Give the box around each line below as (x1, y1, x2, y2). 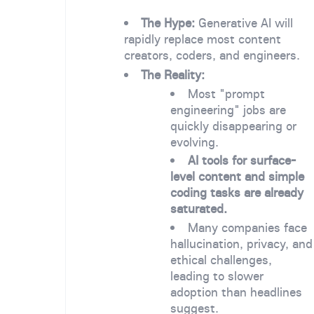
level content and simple (170, 168, 305, 185)
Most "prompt (188, 85, 266, 102)
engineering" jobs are (170, 101, 287, 118)
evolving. (170, 133, 219, 150)
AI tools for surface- (188, 152, 296, 169)
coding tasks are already (170, 184, 304, 201)
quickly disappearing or (170, 117, 297, 134)
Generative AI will (195, 15, 294, 32)
